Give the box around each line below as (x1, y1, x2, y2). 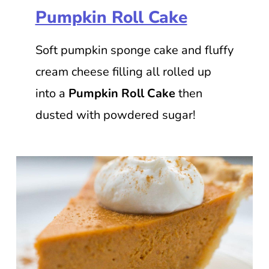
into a (35, 85, 68, 101)
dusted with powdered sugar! (35, 106, 199, 123)
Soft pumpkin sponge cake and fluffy (35, 41, 234, 58)
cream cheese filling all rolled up (35, 63, 211, 80)
